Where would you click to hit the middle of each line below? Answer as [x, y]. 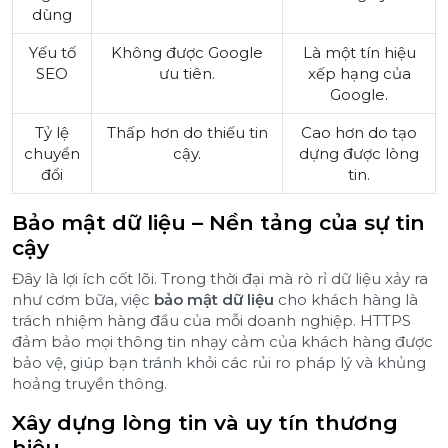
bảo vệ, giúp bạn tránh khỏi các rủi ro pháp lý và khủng [219, 363]
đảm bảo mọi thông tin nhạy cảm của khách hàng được [222, 342]
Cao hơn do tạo [359, 133]
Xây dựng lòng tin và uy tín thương [205, 423]
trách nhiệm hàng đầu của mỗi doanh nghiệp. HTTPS [211, 321]
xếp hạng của [359, 74]
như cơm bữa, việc [83, 300]
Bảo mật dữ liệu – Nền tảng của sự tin [218, 223]
